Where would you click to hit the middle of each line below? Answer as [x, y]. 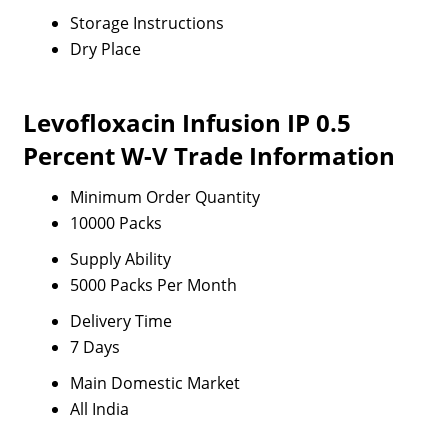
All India [99, 409]
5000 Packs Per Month [153, 285]
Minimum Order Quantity [164, 197]
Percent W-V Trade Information [208, 155]
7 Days [94, 347]
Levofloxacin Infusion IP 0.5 [186, 122]
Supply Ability [120, 259]
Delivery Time [120, 321]
